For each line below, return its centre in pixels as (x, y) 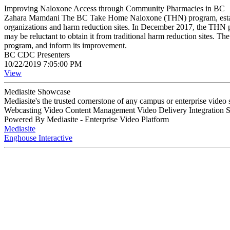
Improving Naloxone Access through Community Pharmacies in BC (114, 8)
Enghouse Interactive (38, 138)
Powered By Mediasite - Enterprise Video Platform (87, 119)
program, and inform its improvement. (65, 45)
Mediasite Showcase (37, 92)
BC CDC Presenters (37, 55)
